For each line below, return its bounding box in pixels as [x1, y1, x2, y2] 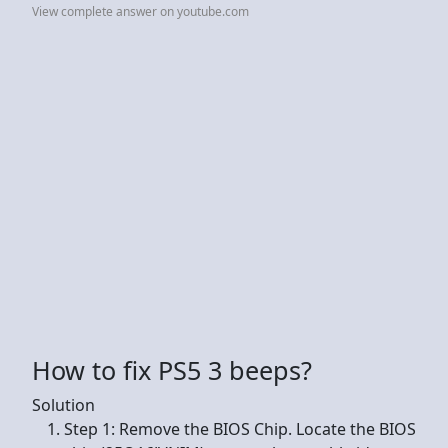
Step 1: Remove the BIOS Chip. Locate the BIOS [64, 417, 416, 440]
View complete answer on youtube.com [32, 2, 249, 20]
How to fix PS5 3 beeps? [32, 352, 312, 387]
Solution [32, 393, 95, 416]
